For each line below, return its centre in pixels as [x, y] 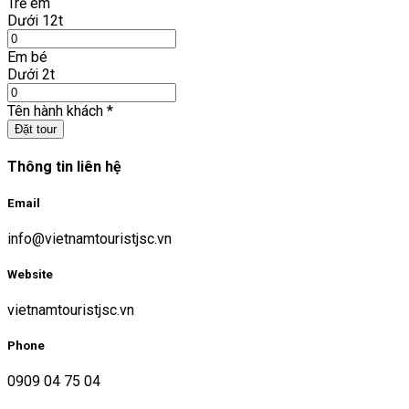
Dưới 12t [35, 21]
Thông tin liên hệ [64, 167]
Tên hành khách [55, 111]
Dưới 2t [31, 75]
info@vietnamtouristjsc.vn [89, 238]
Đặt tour [36, 130]
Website [30, 274]
